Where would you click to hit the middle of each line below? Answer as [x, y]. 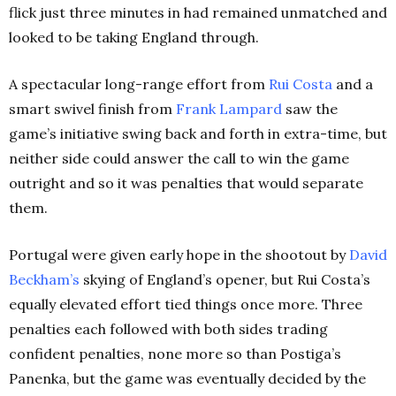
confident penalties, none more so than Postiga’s [175, 353]
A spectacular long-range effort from [139, 84]
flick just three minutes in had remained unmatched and [198, 12]
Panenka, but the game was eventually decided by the [187, 378]
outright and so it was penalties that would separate [186, 183]
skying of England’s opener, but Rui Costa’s [225, 279]
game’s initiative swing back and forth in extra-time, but [198, 133]
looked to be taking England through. [134, 37]
